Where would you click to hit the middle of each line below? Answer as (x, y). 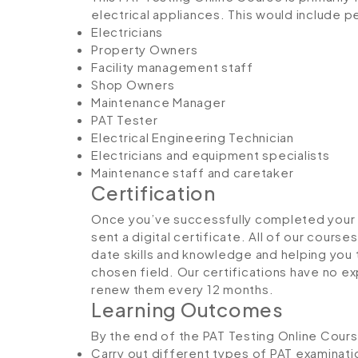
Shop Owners (133, 84)
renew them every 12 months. (183, 289)
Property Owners (145, 49)
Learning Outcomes (187, 309)
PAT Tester (125, 119)
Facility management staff (172, 67)
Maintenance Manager (159, 102)
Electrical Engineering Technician (193, 137)
